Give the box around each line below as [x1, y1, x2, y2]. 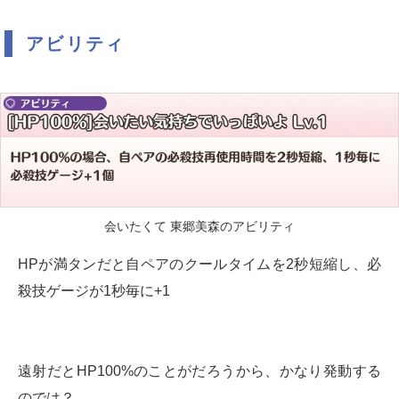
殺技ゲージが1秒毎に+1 [18, 283, 170, 298]
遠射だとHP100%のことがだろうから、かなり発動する [18, 363, 381, 379]
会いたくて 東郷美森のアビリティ [104, 219, 295, 233]
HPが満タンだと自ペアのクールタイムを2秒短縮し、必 [18, 256, 381, 272]
